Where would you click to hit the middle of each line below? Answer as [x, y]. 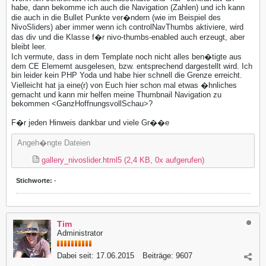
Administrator [80, 233]
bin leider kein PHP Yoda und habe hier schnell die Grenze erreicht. [127, 75]
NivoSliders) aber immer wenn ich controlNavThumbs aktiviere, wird [127, 27]
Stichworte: [34, 180]
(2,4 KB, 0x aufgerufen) [164, 160]
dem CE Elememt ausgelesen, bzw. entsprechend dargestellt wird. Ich [132, 66]
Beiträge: [158, 255]
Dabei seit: [75, 255]
